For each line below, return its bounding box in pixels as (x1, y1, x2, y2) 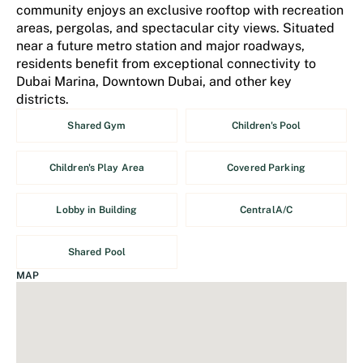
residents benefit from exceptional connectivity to (16, 56, 316, 71)
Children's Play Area (49, 162, 145, 173)
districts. (16, 92, 69, 107)
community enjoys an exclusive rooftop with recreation (16, 2, 344, 18)
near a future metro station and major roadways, (16, 38, 305, 53)
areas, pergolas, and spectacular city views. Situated (16, 20, 335, 36)
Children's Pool (231, 120, 301, 131)
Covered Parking (227, 162, 305, 173)
